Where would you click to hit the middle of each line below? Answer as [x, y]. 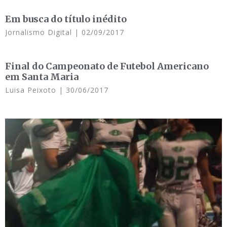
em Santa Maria [42, 77]
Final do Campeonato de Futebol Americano [107, 66]
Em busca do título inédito [66, 19]
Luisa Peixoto [32, 90]
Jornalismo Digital [40, 32]
